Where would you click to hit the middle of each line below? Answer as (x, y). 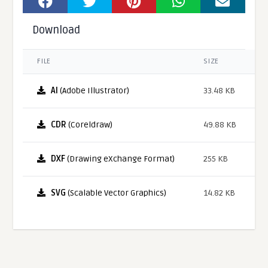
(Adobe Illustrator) (94, 90)
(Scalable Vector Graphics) (116, 193)
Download (57, 30)
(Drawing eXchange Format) (120, 159)
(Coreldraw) (90, 124)
